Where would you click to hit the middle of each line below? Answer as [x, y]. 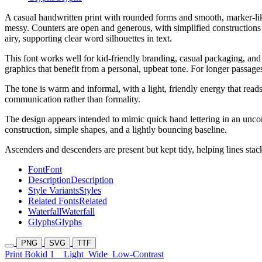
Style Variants [54, 191]
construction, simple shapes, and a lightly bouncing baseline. [116, 130]
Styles [90, 191]
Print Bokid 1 [34, 254]
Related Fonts [54, 201]
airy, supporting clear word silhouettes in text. [88, 39]
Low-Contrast [138, 254]
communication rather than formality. [73, 99]
